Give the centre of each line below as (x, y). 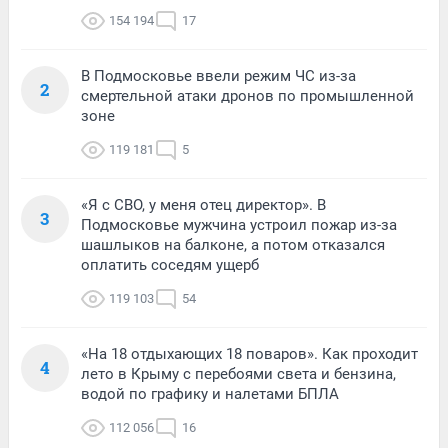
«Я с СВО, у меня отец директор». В (203, 205)
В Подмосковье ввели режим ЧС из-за (218, 76)
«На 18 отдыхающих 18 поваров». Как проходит (249, 354)
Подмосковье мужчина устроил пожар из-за (239, 225)
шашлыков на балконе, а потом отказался (233, 245)
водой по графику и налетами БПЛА (210, 394)
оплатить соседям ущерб (170, 265)
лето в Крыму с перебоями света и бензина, (238, 374)
